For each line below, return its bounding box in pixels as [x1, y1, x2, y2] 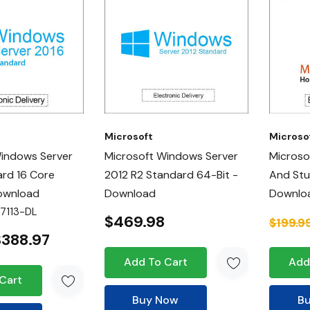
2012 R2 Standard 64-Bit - [104, 167, 238, 182]
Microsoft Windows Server [104, 148, 238, 163]
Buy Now [132, 292, 179, 307]
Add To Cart [123, 254, 188, 269]
